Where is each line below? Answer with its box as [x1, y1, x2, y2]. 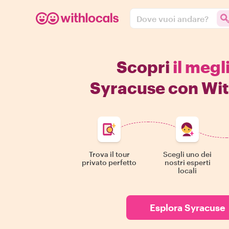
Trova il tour [88, 150, 130, 158]
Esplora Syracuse [150, 202, 225, 213]
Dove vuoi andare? [136, 13, 209, 24]
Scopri [117, 57, 173, 76]
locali [178, 166, 197, 175]
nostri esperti [164, 158, 211, 167]
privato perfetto [82, 158, 137, 167]
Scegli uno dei [163, 150, 212, 158]
